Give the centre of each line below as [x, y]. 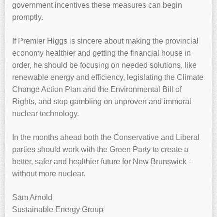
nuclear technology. [46, 114]
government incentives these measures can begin [97, 5]
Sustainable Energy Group [58, 210]
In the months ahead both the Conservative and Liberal [106, 138]
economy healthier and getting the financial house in [101, 53]
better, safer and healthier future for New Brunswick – [102, 162]
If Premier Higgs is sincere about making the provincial [105, 41]
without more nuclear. [49, 174]
